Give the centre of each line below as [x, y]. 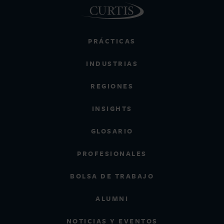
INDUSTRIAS [112, 63]
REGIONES [112, 86]
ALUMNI [112, 198]
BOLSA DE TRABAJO [112, 176]
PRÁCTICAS [112, 41]
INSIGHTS [112, 108]
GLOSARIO [112, 131]
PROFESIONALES [112, 153]
